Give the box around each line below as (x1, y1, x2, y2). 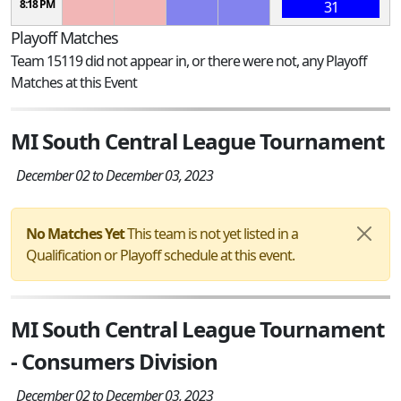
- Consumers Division (11, 346, 218, 376)
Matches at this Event (11, 72, 137, 92)
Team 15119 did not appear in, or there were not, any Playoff (11, 50, 367, 71)
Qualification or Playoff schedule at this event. (26, 244, 294, 265)
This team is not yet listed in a (124, 223, 298, 243)
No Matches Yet (26, 223, 124, 243)
